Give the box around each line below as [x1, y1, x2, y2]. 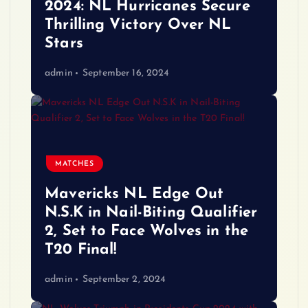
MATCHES [55, 159, 95, 168]
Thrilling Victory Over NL [45, 17, 232, 34]
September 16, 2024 [82, 67, 170, 78]
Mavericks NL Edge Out [45, 186, 224, 203]
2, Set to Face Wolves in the [45, 223, 249, 240]
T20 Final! [45, 242, 117, 258]
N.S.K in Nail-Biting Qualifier [45, 205, 258, 221]
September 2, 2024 [82, 274, 166, 285]
